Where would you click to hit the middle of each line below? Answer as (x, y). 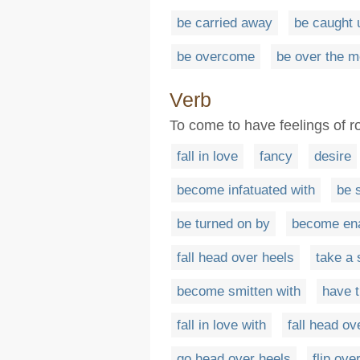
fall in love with (221, 325)
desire (333, 156)
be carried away (225, 23)
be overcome (216, 57)
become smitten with (239, 291)
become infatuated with (246, 190)
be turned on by (223, 224)
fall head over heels (235, 258)
